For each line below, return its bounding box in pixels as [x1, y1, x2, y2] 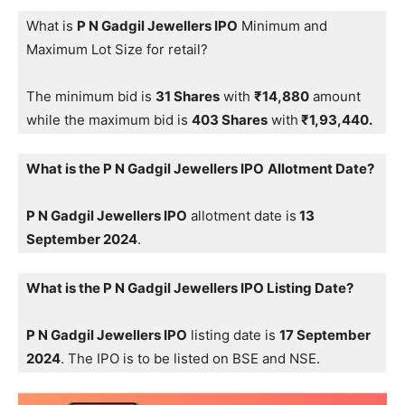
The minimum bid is [26, 88, 155, 106]
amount [309, 88, 361, 106]
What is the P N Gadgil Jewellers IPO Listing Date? [26, 279, 353, 297]
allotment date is [187, 207, 297, 225]
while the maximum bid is [26, 111, 192, 129]
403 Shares [192, 111, 268, 129]
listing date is [187, 326, 279, 344]
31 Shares [155, 88, 220, 106]
